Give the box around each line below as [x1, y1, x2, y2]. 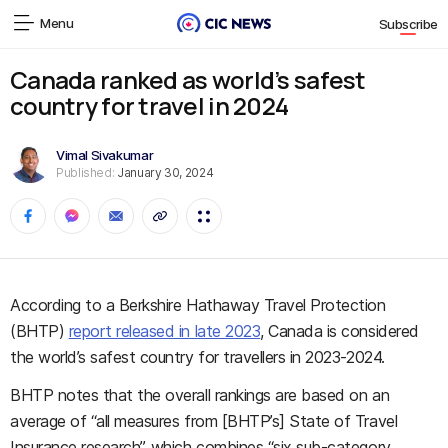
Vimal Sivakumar [56, 146, 154, 163]
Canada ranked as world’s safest [10, 63, 366, 96]
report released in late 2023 [68, 321, 261, 341]
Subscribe [378, 16, 438, 33]
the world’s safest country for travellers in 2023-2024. [10, 347, 385, 367]
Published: [56, 164, 115, 180]
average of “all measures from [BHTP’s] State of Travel [10, 411, 398, 431]
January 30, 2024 [114, 164, 214, 180]
